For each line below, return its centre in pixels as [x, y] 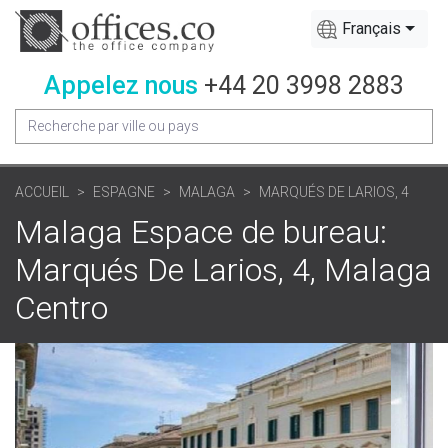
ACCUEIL [42, 191]
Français [372, 28]
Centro [61, 307]
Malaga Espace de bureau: [201, 231]
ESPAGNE [124, 191]
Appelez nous [121, 85]
